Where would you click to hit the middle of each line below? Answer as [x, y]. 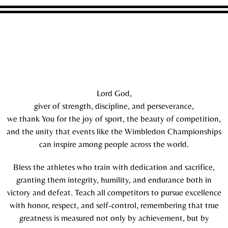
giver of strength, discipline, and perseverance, [114, 106]
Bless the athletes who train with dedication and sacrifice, [114, 167]
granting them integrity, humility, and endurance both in [114, 179]
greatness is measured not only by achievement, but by [114, 218]
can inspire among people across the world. [114, 144]
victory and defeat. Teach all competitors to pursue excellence [114, 192]
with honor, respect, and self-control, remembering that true [114, 205]
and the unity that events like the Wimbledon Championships [114, 131]
